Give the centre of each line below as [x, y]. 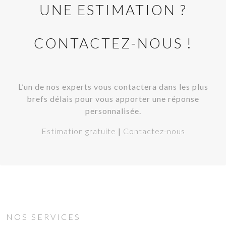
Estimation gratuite [78, 131]
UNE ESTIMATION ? [113, 10]
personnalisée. [113, 111]
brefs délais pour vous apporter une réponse [113, 99]
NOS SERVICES [43, 217]
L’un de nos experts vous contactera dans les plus [113, 87]
